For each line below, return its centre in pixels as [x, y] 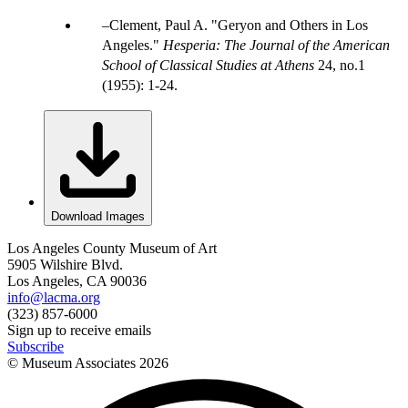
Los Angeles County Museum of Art [112, 248]
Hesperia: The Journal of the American [276, 45]
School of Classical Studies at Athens [208, 65]
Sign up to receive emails [79, 330]
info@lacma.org [54, 297]
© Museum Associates [73, 362]
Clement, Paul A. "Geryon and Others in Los [239, 25]
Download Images [98, 216]
